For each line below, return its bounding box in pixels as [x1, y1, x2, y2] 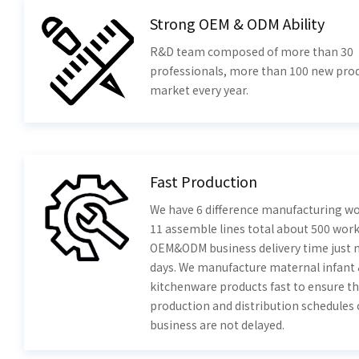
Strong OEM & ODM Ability [149, 13, 325, 34]
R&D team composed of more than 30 [149, 43, 353, 60]
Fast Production [149, 170, 257, 192]
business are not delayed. [149, 316, 284, 333]
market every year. [149, 82, 248, 99]
